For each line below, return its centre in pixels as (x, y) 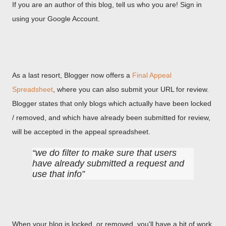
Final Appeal (152, 75)
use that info (57, 174)
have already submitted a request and (108, 163)
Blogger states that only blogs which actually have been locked (112, 103)
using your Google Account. (56, 19)
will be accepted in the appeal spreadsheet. (81, 132)
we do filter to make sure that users (106, 153)
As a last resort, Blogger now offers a (72, 75)
